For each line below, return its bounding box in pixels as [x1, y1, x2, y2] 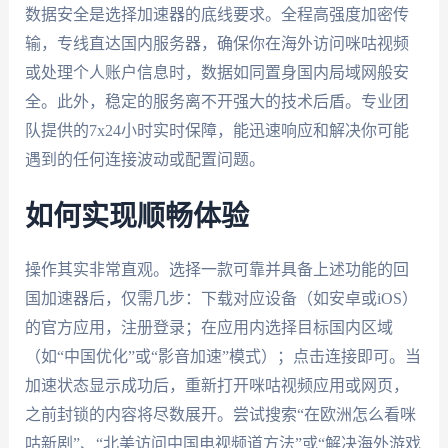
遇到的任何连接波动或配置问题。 [24, 150, 265, 168]
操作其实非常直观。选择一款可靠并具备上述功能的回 [24, 261, 409, 279]
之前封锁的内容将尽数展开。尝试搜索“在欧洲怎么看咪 [24, 406, 416, 424]
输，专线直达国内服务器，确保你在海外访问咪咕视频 [24, 34, 409, 52]
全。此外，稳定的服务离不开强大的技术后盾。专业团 [24, 92, 409, 110]
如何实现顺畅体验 [24, 203, 249, 232]
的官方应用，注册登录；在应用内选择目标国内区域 [24, 319, 393, 337]
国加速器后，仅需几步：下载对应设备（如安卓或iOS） [24, 290, 418, 308]
